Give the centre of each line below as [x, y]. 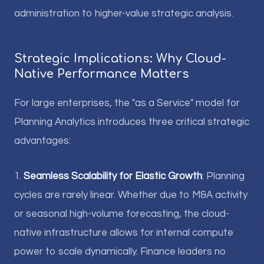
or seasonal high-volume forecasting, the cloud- [122, 214]
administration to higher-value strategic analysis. [124, 14]
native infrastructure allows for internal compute [124, 233]
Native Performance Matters [102, 74]
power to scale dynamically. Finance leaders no [120, 252]
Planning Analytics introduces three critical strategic [132, 122]
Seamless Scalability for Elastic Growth [113, 176]
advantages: [42, 141]
